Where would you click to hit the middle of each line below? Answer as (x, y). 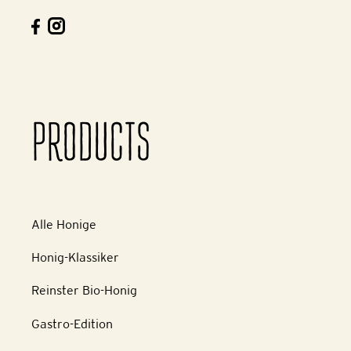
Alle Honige (64, 224)
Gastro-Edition (72, 324)
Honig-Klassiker (75, 257)
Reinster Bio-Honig (84, 291)
